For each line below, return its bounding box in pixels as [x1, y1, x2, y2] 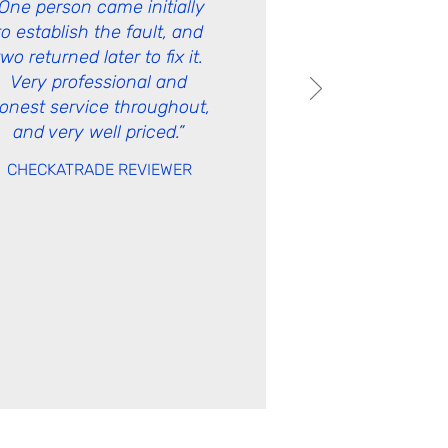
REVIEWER [117, 160, 192, 179]
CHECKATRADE [6, 160, 118, 179]
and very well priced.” [13, 121, 184, 143]
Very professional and [10, 71, 187, 93]
